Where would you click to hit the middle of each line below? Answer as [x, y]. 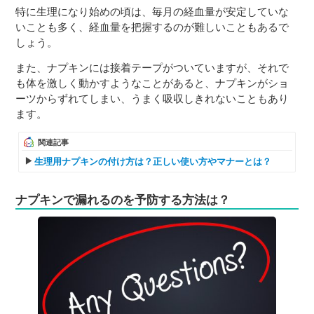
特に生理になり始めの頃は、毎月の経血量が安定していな [152, 11]
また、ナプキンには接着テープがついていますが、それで [152, 67]
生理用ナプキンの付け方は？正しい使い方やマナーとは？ [153, 161]
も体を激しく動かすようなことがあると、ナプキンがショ [152, 83]
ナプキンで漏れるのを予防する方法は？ [123, 199]
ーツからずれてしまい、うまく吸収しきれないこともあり [152, 98]
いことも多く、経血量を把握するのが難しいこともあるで [152, 27]
